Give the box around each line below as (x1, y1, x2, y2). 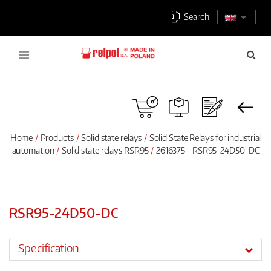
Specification (18, 241, 80, 255)
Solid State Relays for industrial (149, 132, 261, 143)
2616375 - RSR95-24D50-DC (154, 145, 260, 155)
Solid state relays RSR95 (61, 145, 149, 155)
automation (11, 145, 56, 155)
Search (184, 11, 211, 22)
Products (40, 132, 74, 143)
